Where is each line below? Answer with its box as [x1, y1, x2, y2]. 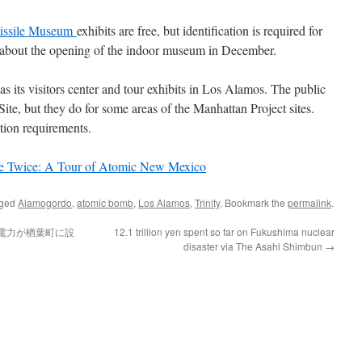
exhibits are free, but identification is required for [77, 22, 322, 39]
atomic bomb [77, 196, 133, 209]
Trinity [195, 196, 220, 209]
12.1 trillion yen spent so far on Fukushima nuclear [114, 225, 335, 238]
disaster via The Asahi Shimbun [183, 239, 325, 253]
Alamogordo [18, 196, 72, 209]
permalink [288, 196, 331, 209]
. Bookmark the [220, 196, 288, 209]
